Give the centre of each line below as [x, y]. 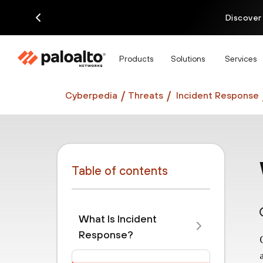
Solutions [188, 58]
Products [136, 58]
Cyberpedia [91, 95]
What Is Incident [118, 219]
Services [241, 58]
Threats [146, 95]
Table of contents [120, 171]
